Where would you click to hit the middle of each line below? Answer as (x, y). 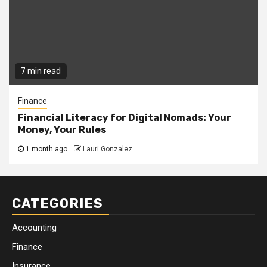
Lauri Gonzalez (108, 149)
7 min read (41, 72)
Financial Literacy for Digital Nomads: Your (125, 118)
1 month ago (46, 149)
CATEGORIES (58, 204)
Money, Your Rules (62, 130)
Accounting (34, 228)
